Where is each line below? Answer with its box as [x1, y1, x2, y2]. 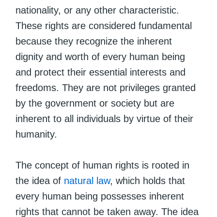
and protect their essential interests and [15, 66, 186, 77]
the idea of [15, 175, 64, 186]
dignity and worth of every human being [15, 51, 185, 62]
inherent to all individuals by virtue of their [15, 113, 193, 124]
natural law [64, 175, 110, 186]
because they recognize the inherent [15, 35, 172, 46]
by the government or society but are [15, 97, 174, 108]
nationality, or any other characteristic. [15, 4, 179, 15]
